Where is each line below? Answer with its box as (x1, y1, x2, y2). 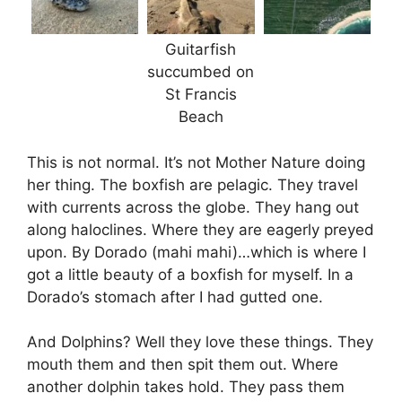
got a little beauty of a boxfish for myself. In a (27, 265, 354, 284)
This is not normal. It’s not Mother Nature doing (27, 153, 365, 171)
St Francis (164, 85, 237, 104)
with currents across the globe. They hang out (27, 197, 359, 216)
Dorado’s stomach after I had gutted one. (27, 287, 323, 306)
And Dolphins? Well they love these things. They (27, 333, 373, 352)
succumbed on (147, 63, 255, 82)
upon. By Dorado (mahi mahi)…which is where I (27, 242, 366, 261)
